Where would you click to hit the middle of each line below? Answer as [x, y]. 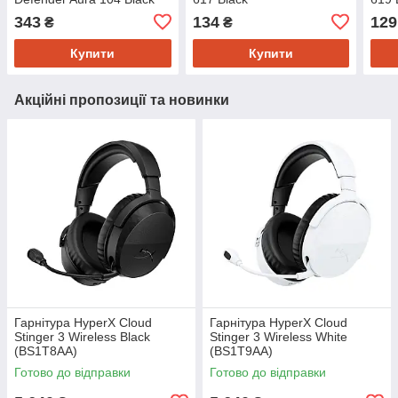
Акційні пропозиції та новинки [122, 99]
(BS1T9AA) [241, 350]
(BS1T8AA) [46, 350]
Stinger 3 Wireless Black [82, 336]
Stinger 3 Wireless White [279, 336]
